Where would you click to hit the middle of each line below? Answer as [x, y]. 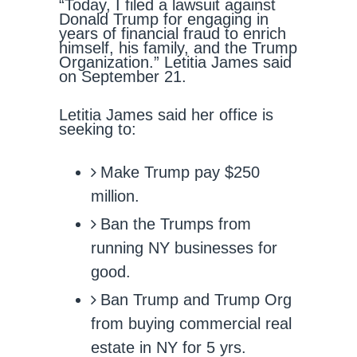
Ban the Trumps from [176, 224]
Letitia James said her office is [166, 115]
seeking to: [98, 129]
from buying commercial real [191, 324]
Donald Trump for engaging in [164, 19]
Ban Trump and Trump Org [196, 300]
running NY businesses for [184, 248]
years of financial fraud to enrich [173, 33]
